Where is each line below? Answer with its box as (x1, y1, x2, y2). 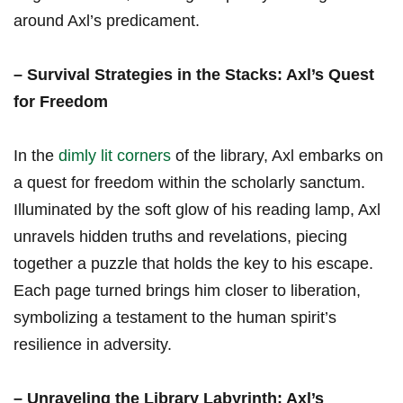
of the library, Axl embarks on (171, 147, 383, 166)
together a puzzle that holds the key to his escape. (13, 255, 373, 273)
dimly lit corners (58, 147, 171, 166)
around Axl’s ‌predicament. (13, 12, 200, 31)
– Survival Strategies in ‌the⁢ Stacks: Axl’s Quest (13, 66, 374, 85)
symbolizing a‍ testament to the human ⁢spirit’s (13, 309, 336, 327)
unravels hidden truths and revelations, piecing (13, 228, 347, 246)
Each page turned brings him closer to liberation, (13, 282, 361, 300)
